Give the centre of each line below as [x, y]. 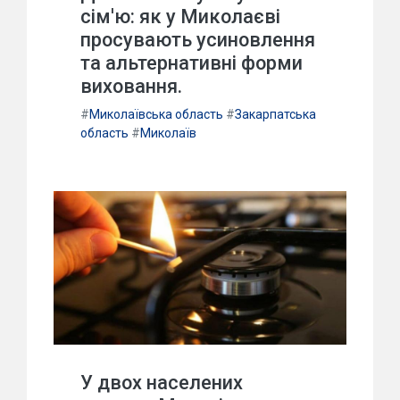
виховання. [131, 86]
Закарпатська [275, 114]
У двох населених [162, 382]
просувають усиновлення [198, 39]
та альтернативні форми [192, 62]
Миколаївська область [156, 114]
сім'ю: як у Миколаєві [180, 16]
